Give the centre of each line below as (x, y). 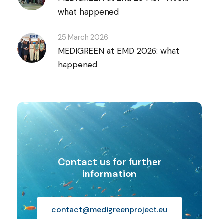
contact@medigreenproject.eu (109, 209)
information (109, 174)
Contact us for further (109, 162)
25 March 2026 (83, 37)
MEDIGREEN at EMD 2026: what (119, 51)
